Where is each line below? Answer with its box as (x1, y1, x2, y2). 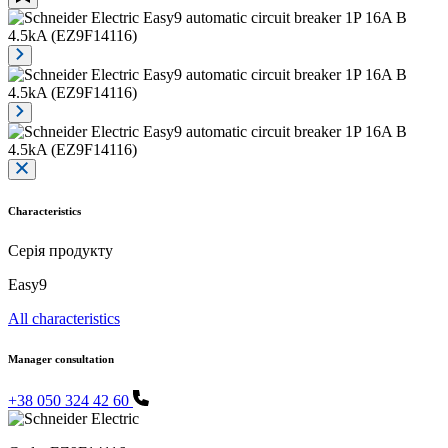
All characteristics (8, 309, 120, 327)
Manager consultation (8, 352, 114, 365)
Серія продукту (8, 241, 113, 259)
